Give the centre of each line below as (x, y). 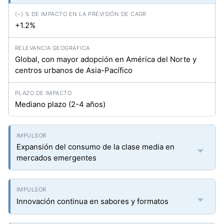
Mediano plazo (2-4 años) (60, 104)
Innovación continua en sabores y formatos (92, 201)
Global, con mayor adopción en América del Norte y (106, 59)
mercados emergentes (56, 158)
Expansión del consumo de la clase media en (95, 147)
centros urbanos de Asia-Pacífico (74, 70)
